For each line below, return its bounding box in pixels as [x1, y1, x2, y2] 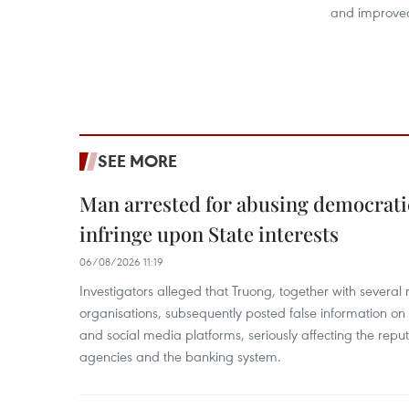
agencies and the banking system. [79, 347, 281, 365]
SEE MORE [98, 150, 177, 172]
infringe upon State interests [79, 220, 339, 247]
